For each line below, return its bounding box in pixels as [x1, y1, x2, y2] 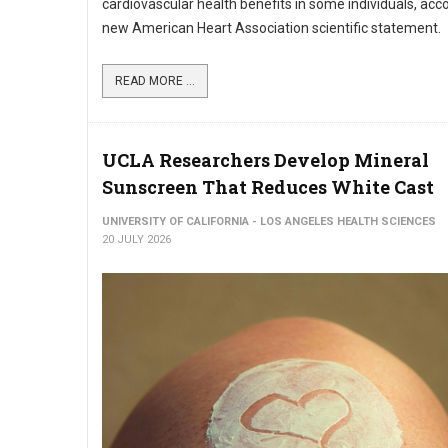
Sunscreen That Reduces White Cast [102, 175, 434, 199]
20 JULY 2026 [102, 233, 171, 246]
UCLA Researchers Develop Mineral [102, 148, 429, 172]
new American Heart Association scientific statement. [102, 20, 441, 36]
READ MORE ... [115, 74, 195, 88]
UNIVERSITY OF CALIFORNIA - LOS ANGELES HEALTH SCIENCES [102, 215, 436, 228]
